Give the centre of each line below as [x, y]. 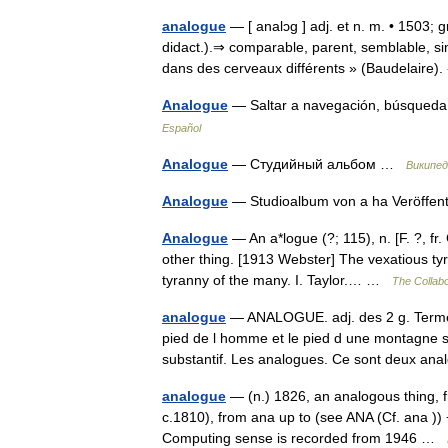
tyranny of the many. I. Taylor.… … [277, 280]
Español [181, 128]
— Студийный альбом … [317, 164]
